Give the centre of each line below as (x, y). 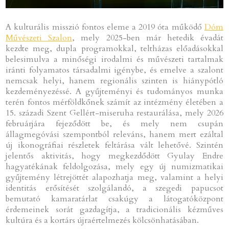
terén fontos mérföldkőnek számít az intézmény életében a (114, 102)
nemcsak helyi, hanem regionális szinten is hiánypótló (114, 81)
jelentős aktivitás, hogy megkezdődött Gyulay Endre (114, 156)
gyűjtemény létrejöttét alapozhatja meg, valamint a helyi (114, 177)
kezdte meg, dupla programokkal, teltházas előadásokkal (114, 48)
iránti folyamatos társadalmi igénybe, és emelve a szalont (114, 70)
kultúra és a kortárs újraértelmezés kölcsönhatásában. (102, 220)
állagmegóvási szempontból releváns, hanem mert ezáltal (114, 134)
